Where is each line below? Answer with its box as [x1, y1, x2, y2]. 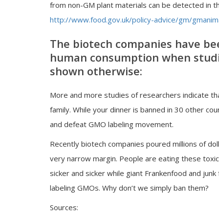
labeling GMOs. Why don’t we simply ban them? [50, 183, 209, 193]
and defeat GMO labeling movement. [50, 119, 174, 129]
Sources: [50, 202, 78, 212]
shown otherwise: [50, 64, 142, 78]
